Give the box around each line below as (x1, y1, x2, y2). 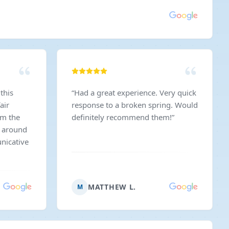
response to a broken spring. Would (72, 100, 175, 110)
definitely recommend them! (72, 112, 172, 122)
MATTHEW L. (88, 182, 136, 192)
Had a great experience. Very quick (74, 87, 159, 98)
